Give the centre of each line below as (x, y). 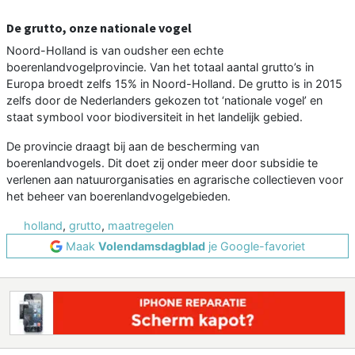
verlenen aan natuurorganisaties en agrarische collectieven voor (175, 180)
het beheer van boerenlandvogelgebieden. (118, 197)
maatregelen (141, 226)
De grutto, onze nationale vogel (99, 28)
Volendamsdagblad (152, 246)
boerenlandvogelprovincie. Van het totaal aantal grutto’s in (160, 67)
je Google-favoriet (255, 246)
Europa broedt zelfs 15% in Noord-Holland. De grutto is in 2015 (174, 84)
